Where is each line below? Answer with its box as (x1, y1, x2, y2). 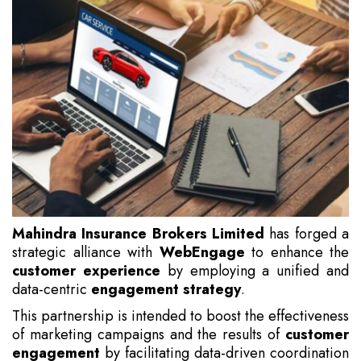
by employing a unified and (160, 260, 350, 282)
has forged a (264, 223, 349, 245)
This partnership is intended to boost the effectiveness (12, 305, 349, 327)
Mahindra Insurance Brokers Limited (12, 223, 264, 245)
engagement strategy (91, 279, 241, 301)
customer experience (12, 260, 160, 282)
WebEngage (159, 242, 245, 263)
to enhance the (244, 242, 349, 263)
